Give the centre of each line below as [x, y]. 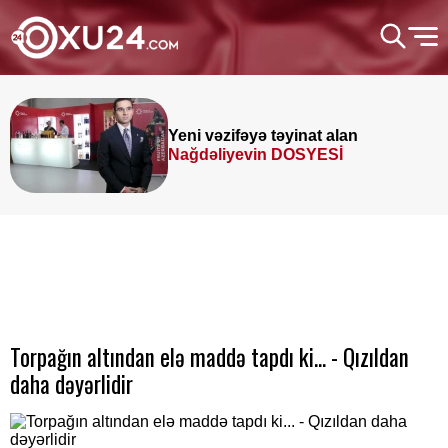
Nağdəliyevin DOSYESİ [255, 154]
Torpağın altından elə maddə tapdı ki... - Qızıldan [209, 357]
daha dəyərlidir [71, 384]
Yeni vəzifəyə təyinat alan [263, 135]
